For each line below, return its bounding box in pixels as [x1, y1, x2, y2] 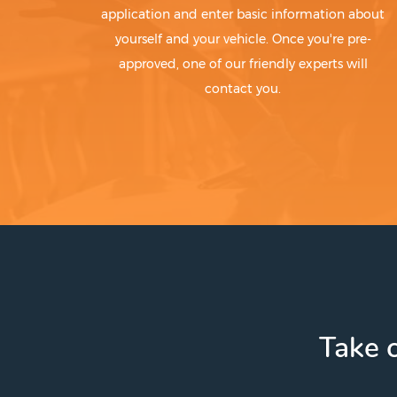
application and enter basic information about [101, 6, 385, 23]
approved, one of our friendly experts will [118, 56, 368, 73]
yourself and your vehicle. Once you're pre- [114, 31, 371, 48]
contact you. [205, 81, 282, 97]
